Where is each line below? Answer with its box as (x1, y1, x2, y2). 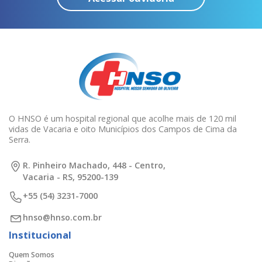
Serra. (9, 134, 31, 146)
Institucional (9, 227, 72, 242)
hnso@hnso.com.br (23, 211, 102, 223)
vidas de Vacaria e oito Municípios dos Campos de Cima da (9, 123, 237, 135)
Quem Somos (9, 249, 55, 260)
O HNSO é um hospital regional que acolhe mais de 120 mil (9, 113, 237, 125)
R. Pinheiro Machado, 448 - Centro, (23, 160, 166, 171)
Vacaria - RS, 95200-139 (23, 171, 119, 183)
